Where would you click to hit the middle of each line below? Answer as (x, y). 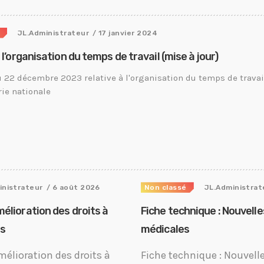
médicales (165, 230)
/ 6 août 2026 (73, 188)
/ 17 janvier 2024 (125, 33)
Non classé (166, 188)
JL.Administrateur (54, 33)
